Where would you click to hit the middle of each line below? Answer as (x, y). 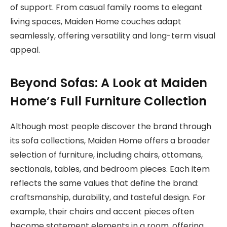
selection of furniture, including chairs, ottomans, (106, 155)
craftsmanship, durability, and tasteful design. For (108, 197)
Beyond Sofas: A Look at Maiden (109, 83)
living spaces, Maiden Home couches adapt (96, 22)
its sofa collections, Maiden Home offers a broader (110, 140)
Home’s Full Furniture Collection (108, 101)
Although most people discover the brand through (111, 126)
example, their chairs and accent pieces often (102, 211)
